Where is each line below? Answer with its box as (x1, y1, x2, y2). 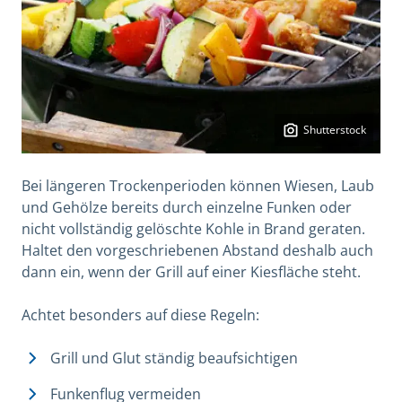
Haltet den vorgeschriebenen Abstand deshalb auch (22, 240, 373, 260)
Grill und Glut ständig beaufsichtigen (50, 347, 298, 368)
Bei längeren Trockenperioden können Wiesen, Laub (22, 175, 374, 196)
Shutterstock (303, 121, 366, 137)
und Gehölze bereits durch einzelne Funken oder (22, 197, 352, 217)
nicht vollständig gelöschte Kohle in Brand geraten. (22, 218, 365, 239)
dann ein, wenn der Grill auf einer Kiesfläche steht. (22, 261, 361, 282)
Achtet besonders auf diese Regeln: (22, 304, 259, 325)
